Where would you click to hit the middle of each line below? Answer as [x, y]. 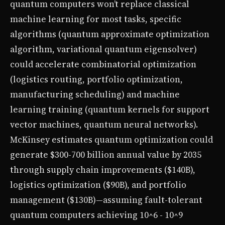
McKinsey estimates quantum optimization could [111, 139]
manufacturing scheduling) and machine [95, 94]
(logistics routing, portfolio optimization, [96, 79]
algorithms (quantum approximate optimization [110, 34]
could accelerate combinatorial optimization [103, 64]
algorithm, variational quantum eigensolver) [103, 49]
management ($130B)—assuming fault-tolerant [106, 200]
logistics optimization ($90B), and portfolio [98, 185]
